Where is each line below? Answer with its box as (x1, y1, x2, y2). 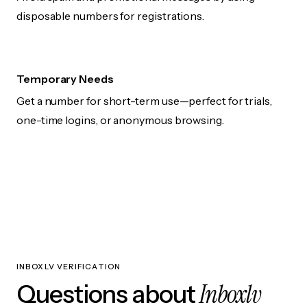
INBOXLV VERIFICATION (16, 262, 121, 272)
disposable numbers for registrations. (16, 9, 205, 23)
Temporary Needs (16, 72, 114, 86)
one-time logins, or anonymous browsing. (16, 113, 224, 127)
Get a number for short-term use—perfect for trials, (16, 94, 272, 108)
